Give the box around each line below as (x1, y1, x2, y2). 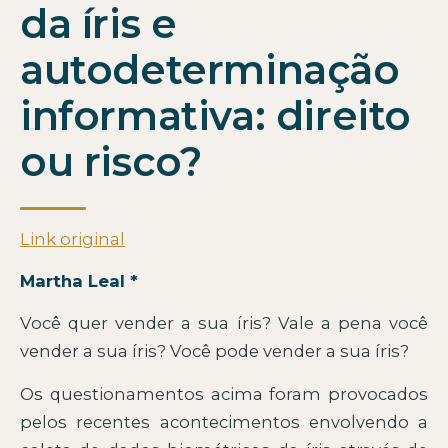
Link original (20, 228, 125, 249)
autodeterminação (20, 45, 400, 95)
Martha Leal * (20, 271, 138, 292)
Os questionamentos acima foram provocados (20, 383, 428, 404)
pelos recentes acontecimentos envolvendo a (20, 411, 428, 432)
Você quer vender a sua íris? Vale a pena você (20, 313, 428, 334)
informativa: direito (20, 91, 412, 141)
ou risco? (20, 137, 202, 187)
